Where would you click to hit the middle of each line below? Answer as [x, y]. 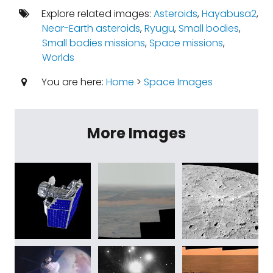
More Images [136, 133]
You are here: [72, 82]
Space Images [178, 82]
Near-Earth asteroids [91, 28]
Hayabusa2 [229, 14]
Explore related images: [96, 14]
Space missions [186, 43]
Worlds [58, 58]
